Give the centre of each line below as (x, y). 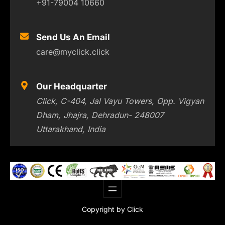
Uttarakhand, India (71, 129)
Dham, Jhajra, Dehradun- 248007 (100, 115)
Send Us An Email (73, 37)
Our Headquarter (72, 87)
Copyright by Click (113, 209)
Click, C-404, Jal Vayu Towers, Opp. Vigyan (120, 101)
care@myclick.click (73, 52)
